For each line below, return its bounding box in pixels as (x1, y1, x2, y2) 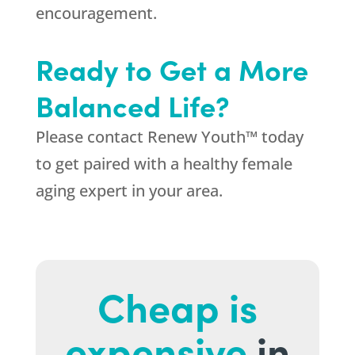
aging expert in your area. (35, 180, 223, 202)
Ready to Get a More (35, 49, 308, 89)
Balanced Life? (35, 86, 230, 125)
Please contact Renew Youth (35, 126, 246, 148)
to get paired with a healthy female (35, 153, 292, 175)
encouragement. (35, 2, 157, 25)
